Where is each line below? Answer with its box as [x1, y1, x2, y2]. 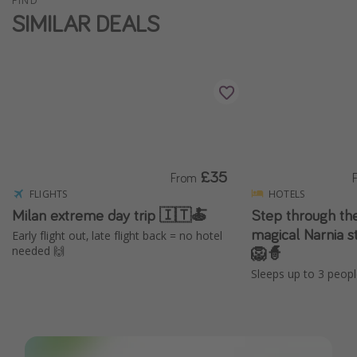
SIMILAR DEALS [12, 8, 159, 39]
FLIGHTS [29, 186, 68, 201]
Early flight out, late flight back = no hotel [12, 227, 222, 243]
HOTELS [269, 186, 305, 201]
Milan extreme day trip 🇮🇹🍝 [12, 204, 207, 225]
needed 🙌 [12, 242, 65, 258]
